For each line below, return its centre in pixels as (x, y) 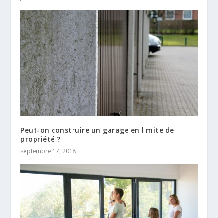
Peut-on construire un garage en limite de (97, 130)
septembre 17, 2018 (48, 151)
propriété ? (41, 139)
